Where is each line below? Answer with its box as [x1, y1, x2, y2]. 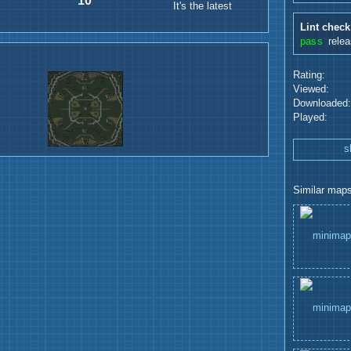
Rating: [293, 70, 325, 81]
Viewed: [293, 84, 329, 95]
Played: [293, 112, 327, 123]
